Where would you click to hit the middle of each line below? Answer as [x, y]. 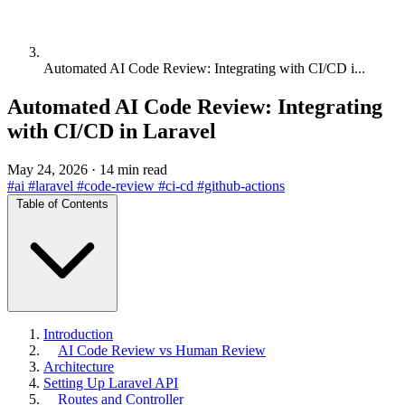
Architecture [79, 366]
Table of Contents [62, 203]
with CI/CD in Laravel [112, 131]
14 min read [133, 169]
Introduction [78, 334]
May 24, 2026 [49, 169]
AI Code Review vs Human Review [162, 350]
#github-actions [241, 185]
